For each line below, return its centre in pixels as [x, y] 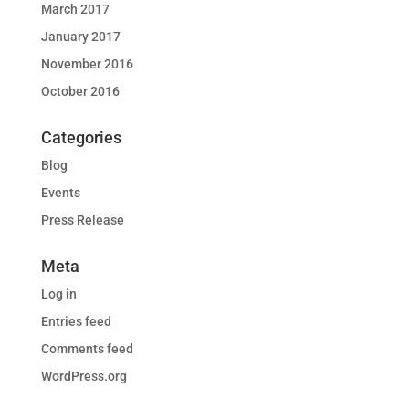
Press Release [82, 220]
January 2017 [80, 37]
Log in [58, 294]
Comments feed [87, 349]
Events [60, 193]
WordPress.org [84, 376]
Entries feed [76, 321]
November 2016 [87, 64]
